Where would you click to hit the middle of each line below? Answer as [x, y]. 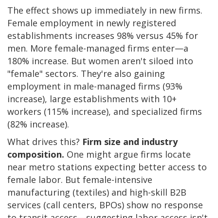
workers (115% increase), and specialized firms [105, 111]
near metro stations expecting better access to [107, 167]
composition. [36, 154]
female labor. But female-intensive [80, 179]
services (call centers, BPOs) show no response [105, 205]
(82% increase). [38, 124]
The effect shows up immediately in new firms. [105, 10]
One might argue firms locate [127, 154]
